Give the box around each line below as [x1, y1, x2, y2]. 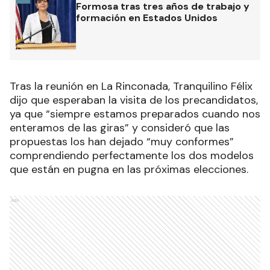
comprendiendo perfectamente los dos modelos [10, 148, 254, 163]
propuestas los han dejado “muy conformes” [10, 134, 234, 149]
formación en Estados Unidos [76, 11, 218, 24]
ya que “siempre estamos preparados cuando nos [10, 106, 260, 121]
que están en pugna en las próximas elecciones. [10, 162, 248, 177]
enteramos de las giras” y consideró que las [10, 120, 230, 135]
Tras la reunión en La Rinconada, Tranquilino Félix [10, 78, 253, 93]
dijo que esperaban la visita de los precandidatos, [10, 92, 258, 107]
